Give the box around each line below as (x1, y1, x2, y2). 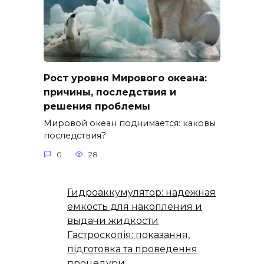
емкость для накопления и (67, 201, 202, 213)
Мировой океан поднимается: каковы (44, 118, 216, 129)
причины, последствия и (44, 86, 176, 98)
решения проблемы (44, 100, 150, 112)
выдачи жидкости (67, 215, 159, 227)
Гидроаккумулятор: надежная (67, 187, 216, 199)
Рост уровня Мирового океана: (44, 72, 207, 84)
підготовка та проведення (67, 243, 197, 255)
